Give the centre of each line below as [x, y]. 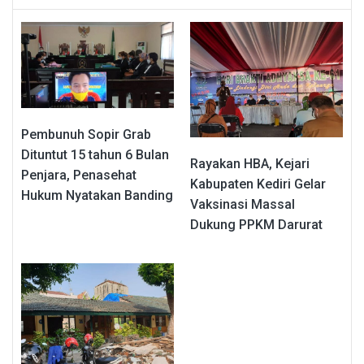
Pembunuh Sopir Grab [86, 135]
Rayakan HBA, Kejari [250, 163]
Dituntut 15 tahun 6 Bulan [95, 155]
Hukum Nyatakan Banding [97, 196]
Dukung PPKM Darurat [256, 224]
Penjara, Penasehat [79, 175]
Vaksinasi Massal [243, 204]
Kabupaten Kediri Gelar [258, 184]
